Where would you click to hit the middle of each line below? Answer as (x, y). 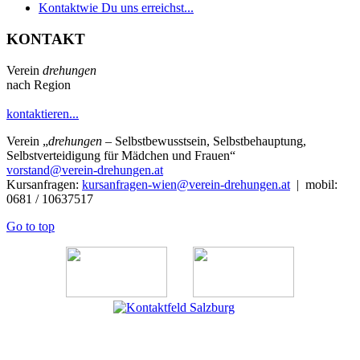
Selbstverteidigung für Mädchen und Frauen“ (121, 155)
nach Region (39, 84)
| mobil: (314, 184)
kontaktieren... (43, 113)
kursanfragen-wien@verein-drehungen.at (186, 184)
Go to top (31, 226)
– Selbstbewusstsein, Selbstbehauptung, (204, 141)
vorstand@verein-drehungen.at (85, 170)
